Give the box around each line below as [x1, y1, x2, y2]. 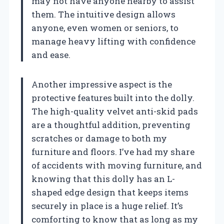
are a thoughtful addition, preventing [31, 118, 190, 130]
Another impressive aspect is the [31, 78, 172, 90]
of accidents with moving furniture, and [31, 159, 202, 171]
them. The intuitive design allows [31, 8, 175, 20]
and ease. [31, 48, 70, 60]
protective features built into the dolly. [31, 91, 194, 103]
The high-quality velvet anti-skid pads [31, 105, 198, 117]
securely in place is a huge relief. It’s [31, 199, 183, 211]
